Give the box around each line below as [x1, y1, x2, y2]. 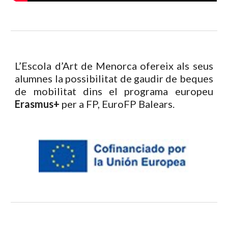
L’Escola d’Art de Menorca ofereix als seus [15, 60, 213, 72]
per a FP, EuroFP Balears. [60, 98, 177, 110]
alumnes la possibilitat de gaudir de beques [15, 72, 213, 84]
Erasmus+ [15, 98, 60, 110]
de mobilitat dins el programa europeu [15, 85, 213, 97]
